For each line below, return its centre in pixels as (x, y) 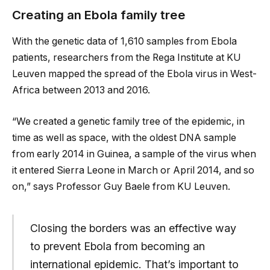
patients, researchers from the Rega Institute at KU (127, 58)
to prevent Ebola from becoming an (117, 246)
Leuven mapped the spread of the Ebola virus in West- (134, 74)
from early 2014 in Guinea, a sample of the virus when (134, 154)
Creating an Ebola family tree (99, 14)
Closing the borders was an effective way (133, 228)
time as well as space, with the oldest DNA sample (124, 137)
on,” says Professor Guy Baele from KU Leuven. (121, 186)
